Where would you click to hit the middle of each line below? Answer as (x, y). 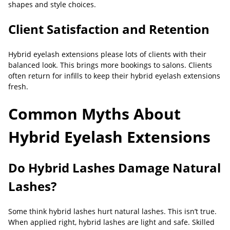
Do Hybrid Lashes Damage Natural (114, 168)
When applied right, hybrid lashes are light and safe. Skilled (111, 222)
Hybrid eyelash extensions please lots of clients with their (107, 54)
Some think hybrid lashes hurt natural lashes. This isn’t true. (112, 211)
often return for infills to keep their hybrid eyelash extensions (114, 76)
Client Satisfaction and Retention (109, 29)
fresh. (18, 87)
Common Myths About (94, 114)
